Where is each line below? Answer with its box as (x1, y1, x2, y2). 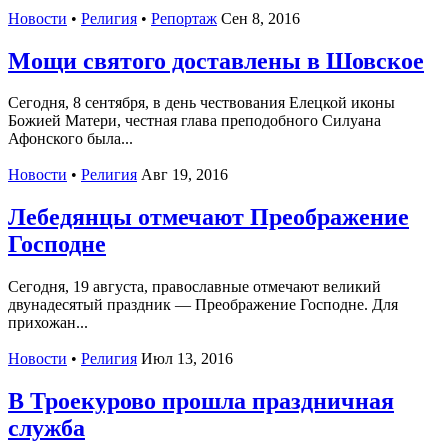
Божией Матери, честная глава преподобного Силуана (8, 112, 381, 130)
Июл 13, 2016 (141, 350, 233, 368)
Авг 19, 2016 (141, 166, 228, 184)
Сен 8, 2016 (221, 9, 300, 27)
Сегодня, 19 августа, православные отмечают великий (8, 278, 381, 296)
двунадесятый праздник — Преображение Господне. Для (8, 296, 398, 314)
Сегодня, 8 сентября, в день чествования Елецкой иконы (8, 94, 395, 112)
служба (8, 415, 85, 442)
